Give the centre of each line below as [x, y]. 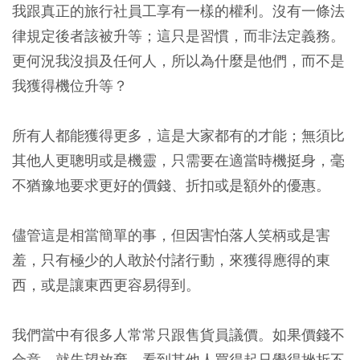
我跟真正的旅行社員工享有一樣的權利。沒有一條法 [178, 11]
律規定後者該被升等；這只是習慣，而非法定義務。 [178, 36]
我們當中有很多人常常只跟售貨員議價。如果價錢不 [178, 335]
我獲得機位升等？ [70, 86]
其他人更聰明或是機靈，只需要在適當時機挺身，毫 [178, 160]
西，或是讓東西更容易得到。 [106, 285]
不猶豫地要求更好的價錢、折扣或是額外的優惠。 [171, 185]
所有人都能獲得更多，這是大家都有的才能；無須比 [178, 135]
